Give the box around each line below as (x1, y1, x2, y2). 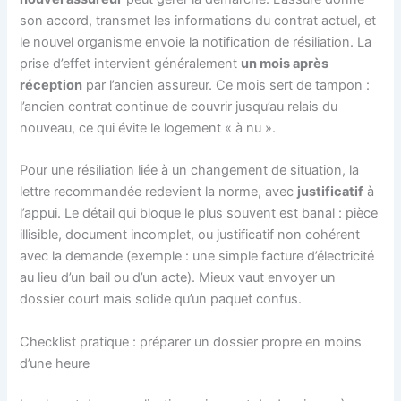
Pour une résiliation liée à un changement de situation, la (20, 162, 360, 179)
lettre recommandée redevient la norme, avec (20, 183, 298, 200)
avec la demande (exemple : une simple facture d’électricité (20, 248, 375, 265)
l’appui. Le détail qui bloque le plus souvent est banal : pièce (20, 205, 379, 222)
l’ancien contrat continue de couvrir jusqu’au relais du (20, 98, 338, 115)
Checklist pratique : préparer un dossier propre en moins (20, 333, 363, 350)
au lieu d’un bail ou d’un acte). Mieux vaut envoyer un (20, 269, 337, 286)
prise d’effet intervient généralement (20, 55, 242, 72)
